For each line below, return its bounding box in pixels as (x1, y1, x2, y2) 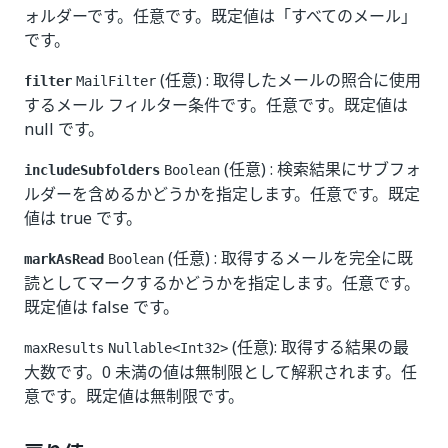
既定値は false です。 (24, 295, 179, 319)
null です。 (24, 117, 104, 141)
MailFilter (76, 73, 156, 89)
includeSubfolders (24, 162, 160, 178)
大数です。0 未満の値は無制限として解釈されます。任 (24, 360, 417, 384)
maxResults (24, 340, 104, 356)
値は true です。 (24, 206, 142, 230)
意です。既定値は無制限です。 (24, 384, 244, 408)
